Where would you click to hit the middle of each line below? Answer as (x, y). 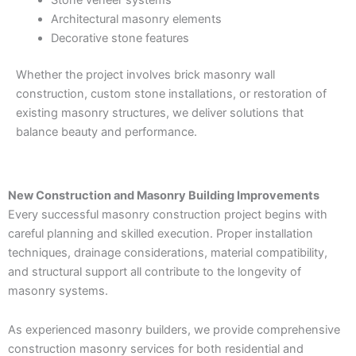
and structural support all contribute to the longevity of (155, 271)
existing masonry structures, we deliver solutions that (160, 113)
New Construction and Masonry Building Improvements (164, 195)
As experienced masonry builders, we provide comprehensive (174, 330)
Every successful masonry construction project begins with (168, 214)
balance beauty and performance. (106, 132)
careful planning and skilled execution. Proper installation (161, 233)
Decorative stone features (120, 39)
